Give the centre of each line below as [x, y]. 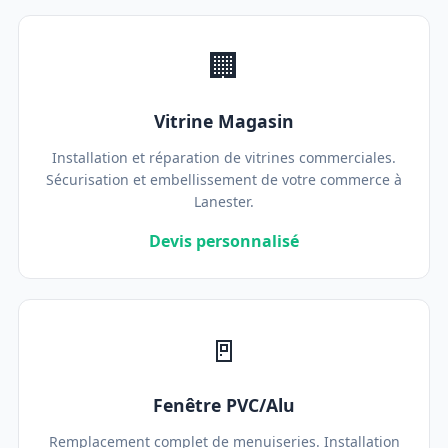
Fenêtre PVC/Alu [224, 405]
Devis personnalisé [224, 241]
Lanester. [224, 201]
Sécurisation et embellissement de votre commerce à [224, 179]
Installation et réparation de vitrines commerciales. [224, 157]
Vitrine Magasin [224, 121]
